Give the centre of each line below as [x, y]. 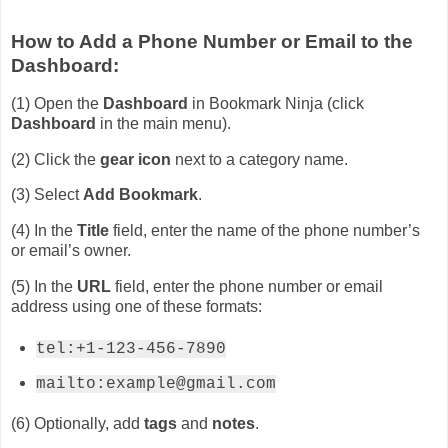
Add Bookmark [140, 195]
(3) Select [47, 195]
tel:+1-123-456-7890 [130, 348]
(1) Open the [57, 103]
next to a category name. [259, 159]
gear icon [135, 159]
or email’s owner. [71, 251]
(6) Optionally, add [77, 424]
